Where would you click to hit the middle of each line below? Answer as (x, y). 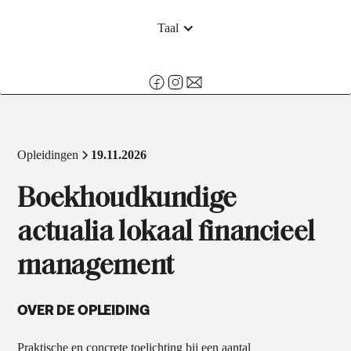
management (96, 268)
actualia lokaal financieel (166, 234)
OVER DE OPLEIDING (84, 310)
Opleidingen (48, 155)
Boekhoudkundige (127, 200)
